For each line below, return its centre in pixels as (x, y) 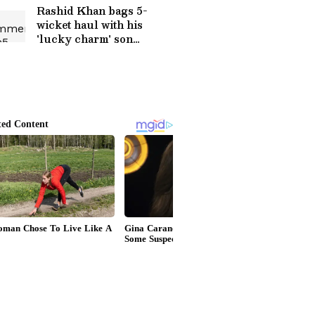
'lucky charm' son (85, 39)
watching (61, 53)
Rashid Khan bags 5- (92, 11)
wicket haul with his (90, 25)
